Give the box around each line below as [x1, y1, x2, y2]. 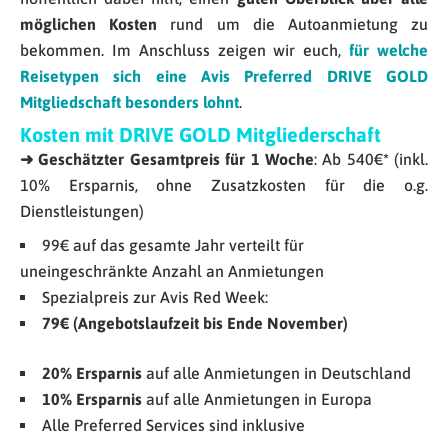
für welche [349, 41, 429, 60]
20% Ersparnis [42, 364, 142, 383]
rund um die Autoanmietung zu [157, 15, 429, 34]
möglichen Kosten [20, 15, 158, 34]
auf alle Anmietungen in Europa [142, 390, 372, 409]
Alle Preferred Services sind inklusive [42, 416, 305, 435]
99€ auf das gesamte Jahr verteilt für [42, 236, 304, 255]
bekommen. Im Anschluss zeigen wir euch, [20, 41, 350, 60]
